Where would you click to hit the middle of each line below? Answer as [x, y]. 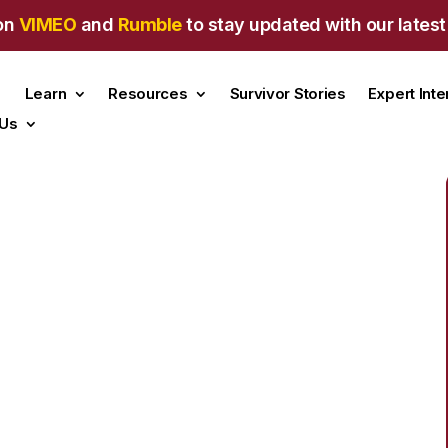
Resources [148, 93]
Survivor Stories [287, 93]
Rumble [149, 24]
